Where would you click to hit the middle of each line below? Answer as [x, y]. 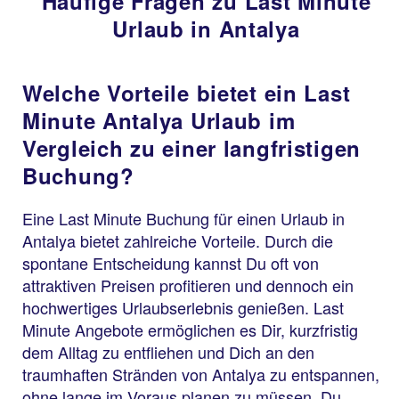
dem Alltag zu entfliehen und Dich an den [168, 351]
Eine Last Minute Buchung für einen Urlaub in [183, 218]
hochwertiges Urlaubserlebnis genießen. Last [183, 307]
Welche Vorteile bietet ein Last [187, 92]
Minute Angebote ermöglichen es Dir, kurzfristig [190, 329]
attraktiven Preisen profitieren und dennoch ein [188, 285]
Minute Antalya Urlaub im [159, 120]
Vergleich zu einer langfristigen [192, 147]
